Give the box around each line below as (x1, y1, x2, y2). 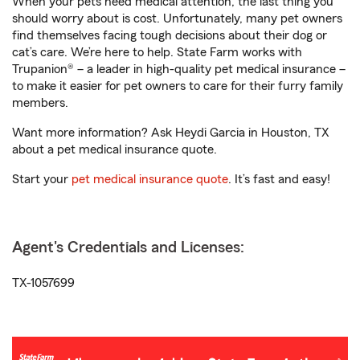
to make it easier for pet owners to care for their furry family (12, 80, 343, 92)
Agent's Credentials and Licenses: (12, 239, 244, 256)
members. (12, 96, 68, 109)
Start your (12, 173, 72, 186)
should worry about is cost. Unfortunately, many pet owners (12, 12, 342, 25)
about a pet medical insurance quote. (12, 143, 217, 156)
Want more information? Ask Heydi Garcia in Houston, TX (12, 126, 329, 139)
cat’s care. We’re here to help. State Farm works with (12, 46, 302, 59)
